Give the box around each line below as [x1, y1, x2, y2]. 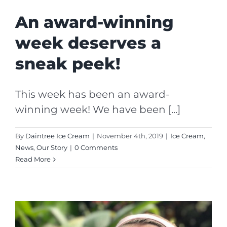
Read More [15, 155, 51, 163]
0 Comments [74, 143, 118, 152]
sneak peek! [15, 53, 121, 73]
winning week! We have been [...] [15, 103, 180, 116]
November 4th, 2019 [97, 131, 163, 140]
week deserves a [15, 32, 161, 53]
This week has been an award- [15, 88, 170, 100]
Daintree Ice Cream [25, 131, 90, 140]
